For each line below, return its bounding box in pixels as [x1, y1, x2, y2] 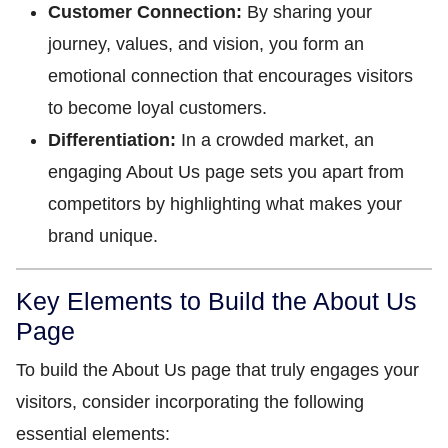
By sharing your [242, 2, 372, 22]
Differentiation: [48, 130, 176, 150]
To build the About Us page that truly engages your [16, 360, 419, 380]
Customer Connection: [48, 2, 242, 22]
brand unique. [48, 226, 158, 246]
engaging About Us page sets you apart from [48, 162, 404, 182]
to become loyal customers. [48, 98, 267, 118]
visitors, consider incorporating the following [16, 392, 364, 412]
